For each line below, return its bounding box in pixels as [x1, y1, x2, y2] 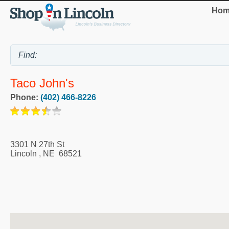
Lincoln [10, 149, 37, 158]
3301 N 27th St [10, 140, 64, 149]
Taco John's [10, 76, 74, 90]
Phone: [10, 93, 40, 102]
